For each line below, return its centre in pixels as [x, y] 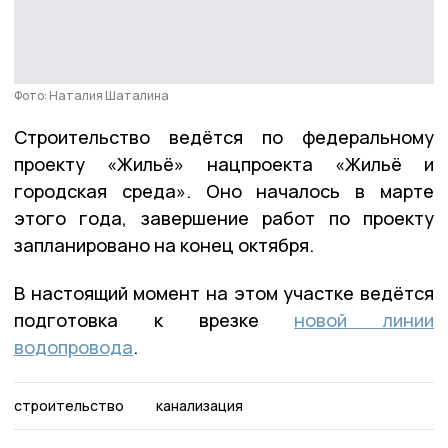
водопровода [73, 346]
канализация [199, 405]
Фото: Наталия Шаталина [91, 95]
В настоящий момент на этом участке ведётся [224, 292]
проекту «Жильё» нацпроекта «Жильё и [224, 163]
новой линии [364, 319]
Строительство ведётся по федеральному [224, 136]
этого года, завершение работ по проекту [224, 217]
